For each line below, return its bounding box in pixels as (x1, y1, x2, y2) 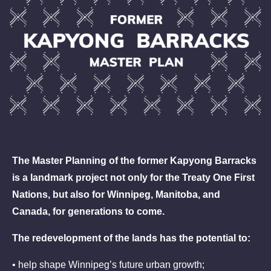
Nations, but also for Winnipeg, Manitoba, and (12, 189, 220, 200)
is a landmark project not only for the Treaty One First (12, 172, 255, 183)
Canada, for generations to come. (12, 206, 165, 217)
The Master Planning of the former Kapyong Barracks (12, 155, 256, 166)
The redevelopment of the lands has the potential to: (12, 233, 250, 244)
